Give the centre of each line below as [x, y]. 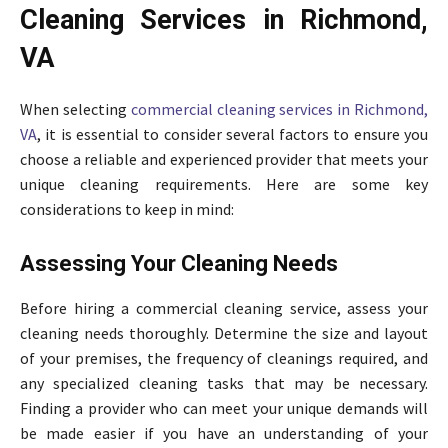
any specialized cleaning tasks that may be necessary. [224, 383]
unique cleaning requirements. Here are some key [224, 184]
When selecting [75, 109]
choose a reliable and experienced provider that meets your [224, 159]
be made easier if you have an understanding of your [224, 433]
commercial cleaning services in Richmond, [279, 109]
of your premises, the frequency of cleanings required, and [224, 358]
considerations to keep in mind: [127, 209]
